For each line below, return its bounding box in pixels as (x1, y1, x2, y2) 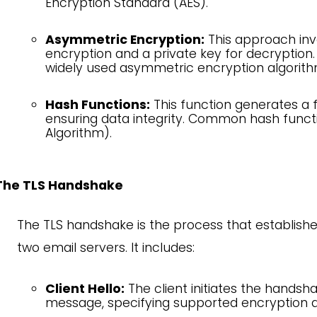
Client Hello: (45, 280, 125, 297)
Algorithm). (45, 125, 112, 142)
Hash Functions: (45, 96, 150, 113)
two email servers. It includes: (17, 239, 195, 256)
